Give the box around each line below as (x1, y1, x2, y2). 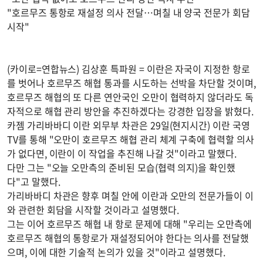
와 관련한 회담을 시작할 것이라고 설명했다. (7, 203, 179, 217)
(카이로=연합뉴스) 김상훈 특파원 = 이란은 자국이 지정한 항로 (7, 62, 250, 76)
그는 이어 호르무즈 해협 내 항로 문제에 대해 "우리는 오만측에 (7, 217, 252, 231)
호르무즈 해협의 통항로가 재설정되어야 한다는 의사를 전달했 (7, 231, 249, 245)
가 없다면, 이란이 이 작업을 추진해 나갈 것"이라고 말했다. (7, 146, 237, 160)
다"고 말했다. (7, 174, 60, 188)
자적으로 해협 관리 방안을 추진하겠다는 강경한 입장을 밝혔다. (7, 104, 254, 118)
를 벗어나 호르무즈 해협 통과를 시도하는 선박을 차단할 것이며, (7, 76, 256, 90)
